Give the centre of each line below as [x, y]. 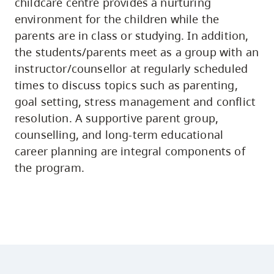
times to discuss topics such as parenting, [126, 85]
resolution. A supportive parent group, [117, 118]
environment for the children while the [117, 19]
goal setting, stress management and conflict [135, 101]
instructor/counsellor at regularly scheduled [131, 68]
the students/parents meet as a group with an [137, 52]
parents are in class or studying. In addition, [132, 35]
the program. [50, 167]
